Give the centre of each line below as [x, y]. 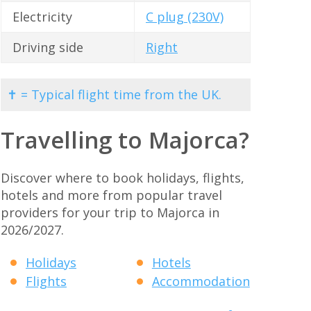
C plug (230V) [185, 17]
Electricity [42, 17]
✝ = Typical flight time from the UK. [114, 94]
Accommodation [201, 281]
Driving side [48, 48]
